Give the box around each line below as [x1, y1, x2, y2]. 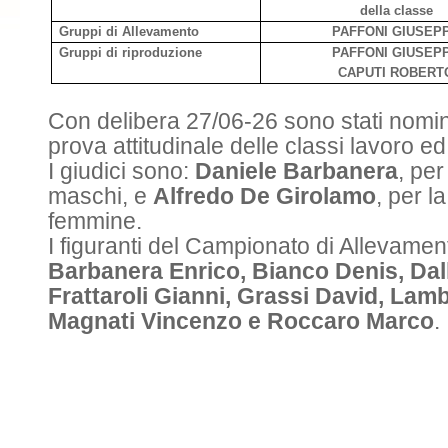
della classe [359, 3, 433, 18]
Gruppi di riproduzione [58, 45, 202, 60]
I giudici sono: [48, 158, 195, 184]
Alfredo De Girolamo [153, 183, 376, 209]
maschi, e [48, 183, 153, 209]
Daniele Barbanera [195, 158, 398, 184]
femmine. [48, 208, 142, 234]
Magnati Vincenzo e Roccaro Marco [48, 308, 434, 334]
